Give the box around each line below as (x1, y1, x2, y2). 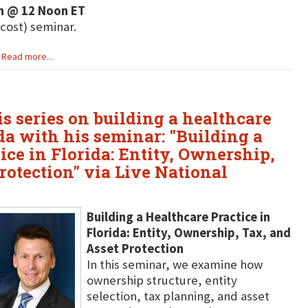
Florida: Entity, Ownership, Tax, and (86, 225, 291, 241)
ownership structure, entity (86, 272, 237, 288)
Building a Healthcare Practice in (86, 209, 270, 225)
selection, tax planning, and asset (86, 288, 269, 304)
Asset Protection (86, 241, 184, 256)
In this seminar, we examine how (86, 256, 263, 272)
